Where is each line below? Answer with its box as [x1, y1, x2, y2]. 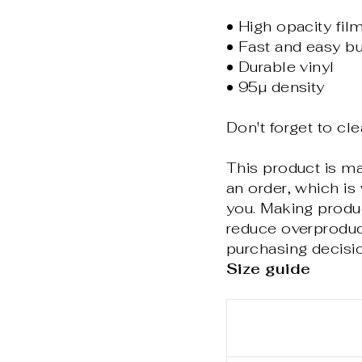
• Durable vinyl [226, 57, 335, 77]
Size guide [226, 259, 311, 279]
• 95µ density [226, 78, 325, 97]
